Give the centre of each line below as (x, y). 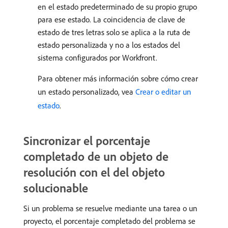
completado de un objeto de (96, 156)
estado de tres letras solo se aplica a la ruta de (114, 32)
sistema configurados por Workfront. (97, 58)
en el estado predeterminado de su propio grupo (117, 7)
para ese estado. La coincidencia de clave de (111, 20)
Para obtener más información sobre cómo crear (118, 79)
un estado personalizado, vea (87, 92)
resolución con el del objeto (94, 172)
